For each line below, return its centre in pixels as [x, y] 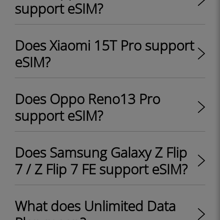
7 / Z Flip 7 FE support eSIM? [101, 169]
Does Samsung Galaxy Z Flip [101, 152]
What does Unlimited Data [95, 206]
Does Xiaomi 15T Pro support [104, 45]
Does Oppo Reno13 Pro [87, 99]
